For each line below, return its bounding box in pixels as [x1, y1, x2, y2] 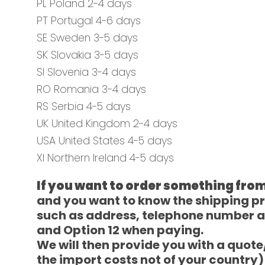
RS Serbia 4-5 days [37, 99, 131, 114]
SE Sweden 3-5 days [37, 31, 138, 45]
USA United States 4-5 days [37, 134, 172, 148]
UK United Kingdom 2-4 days [37, 117, 177, 131]
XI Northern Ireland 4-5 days [37, 151, 174, 165]
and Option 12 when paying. [37, 222, 203, 238]
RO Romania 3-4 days [37, 82, 146, 96]
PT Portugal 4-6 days [37, 14, 141, 28]
